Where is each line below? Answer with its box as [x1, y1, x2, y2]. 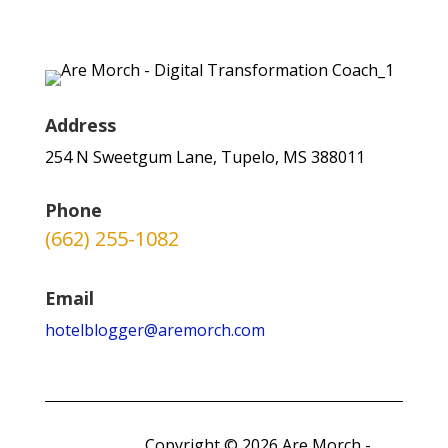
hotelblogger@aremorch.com [44, 319, 265, 341]
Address [44, 113, 116, 137]
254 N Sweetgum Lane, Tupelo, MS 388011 [44, 146, 365, 168]
